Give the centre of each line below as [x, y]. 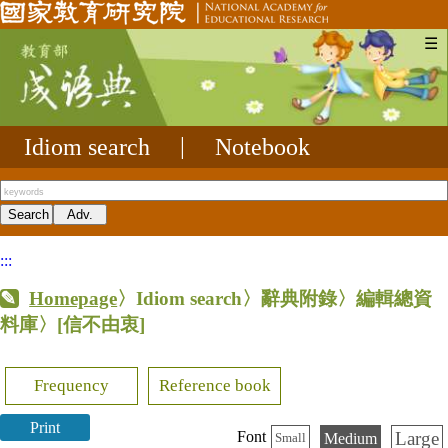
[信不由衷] [101, 324]
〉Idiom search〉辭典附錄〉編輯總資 [275, 298]
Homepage [73, 298]
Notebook [262, 146]
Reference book [214, 385]
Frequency [72, 385]
